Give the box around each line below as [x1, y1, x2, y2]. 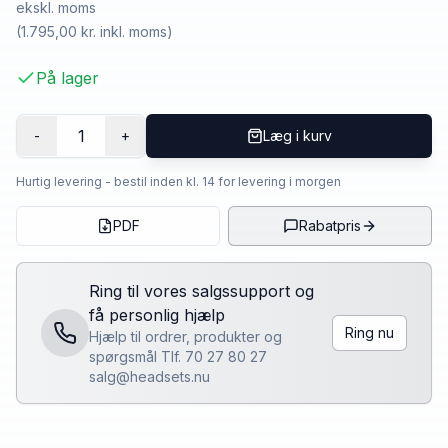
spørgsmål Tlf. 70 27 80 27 [89, 347, 267, 365]
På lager [36, 67, 99, 88]
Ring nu [345, 323, 394, 341]
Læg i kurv [262, 126, 332, 144]
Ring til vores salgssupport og [89, 280, 314, 301]
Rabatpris [299, 216, 361, 234]
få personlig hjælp [89, 304, 225, 325]
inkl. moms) [96, 22, 173, 40]
